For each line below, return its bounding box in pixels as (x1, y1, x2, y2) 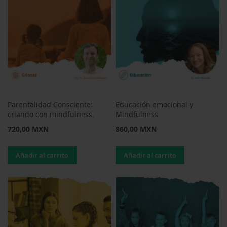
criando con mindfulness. (8, 109, 94, 120)
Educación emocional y (116, 100, 194, 110)
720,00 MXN (8, 124, 49, 134)
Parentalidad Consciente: (8, 100, 93, 110)
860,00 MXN (116, 124, 157, 134)
